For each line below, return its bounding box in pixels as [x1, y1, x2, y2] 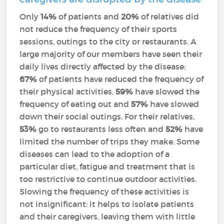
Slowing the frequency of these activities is [19, 186, 189, 196]
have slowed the [133, 86, 200, 96]
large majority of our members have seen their [19, 48, 202, 59]
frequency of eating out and [19, 98, 131, 109]
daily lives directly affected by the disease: [19, 61, 186, 71]
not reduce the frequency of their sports [19, 23, 177, 34]
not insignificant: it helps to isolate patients [19, 198, 194, 209]
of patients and [56, 11, 121, 21]
